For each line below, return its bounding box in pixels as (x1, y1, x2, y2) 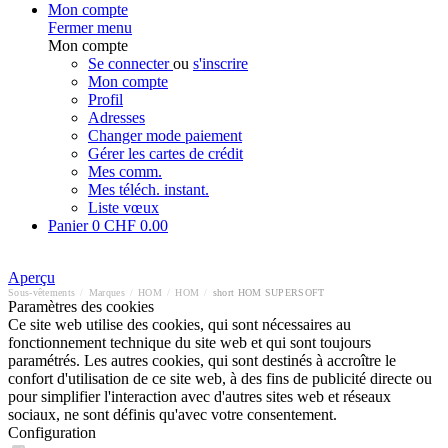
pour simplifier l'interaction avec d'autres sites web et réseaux (8, 388, 391, 405)
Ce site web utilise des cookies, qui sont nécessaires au (8, 316, 351, 333)
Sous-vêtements (8, 287, 76, 298)
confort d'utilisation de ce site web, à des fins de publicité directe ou (8, 370, 432, 387)
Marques (88, 287, 125, 298)
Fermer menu (48, 19, 132, 36)
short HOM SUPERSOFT (212, 287, 325, 298)
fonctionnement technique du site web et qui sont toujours (8, 334, 371, 351)
